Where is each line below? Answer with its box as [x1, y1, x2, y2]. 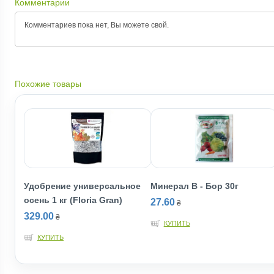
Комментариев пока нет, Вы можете [24, 21, 151, 29]
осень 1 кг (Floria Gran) [24, 195, 122, 205]
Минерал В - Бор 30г [150, 181, 239, 191]
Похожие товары [15, 79, 81, 89]
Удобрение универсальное [24, 181, 141, 191]
